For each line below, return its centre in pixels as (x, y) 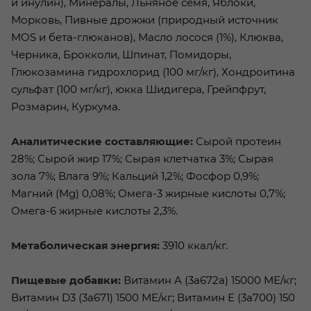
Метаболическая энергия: (85, 245)
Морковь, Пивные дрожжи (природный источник (145, 19)
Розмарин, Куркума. (66, 106)
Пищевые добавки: (66, 280)
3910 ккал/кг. (194, 245)
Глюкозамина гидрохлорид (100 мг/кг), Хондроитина (153, 72)
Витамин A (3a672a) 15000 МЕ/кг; (209, 280)
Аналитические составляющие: (102, 141)
